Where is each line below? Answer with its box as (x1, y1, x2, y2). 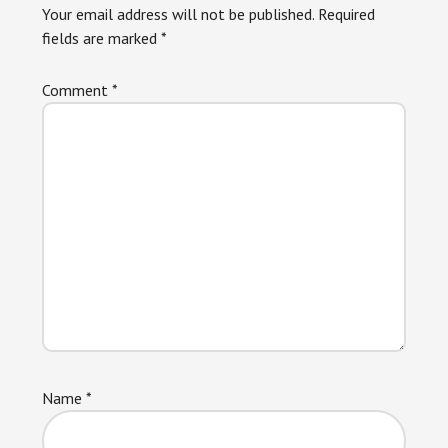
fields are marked (42, 28, 162, 48)
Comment (42, 80, 113, 100)
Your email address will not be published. (42, 4, 315, 24)
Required (318, 4, 376, 24)
